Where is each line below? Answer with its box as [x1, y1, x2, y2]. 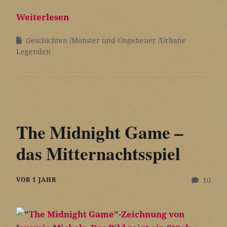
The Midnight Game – [16, 119, 183, 145]
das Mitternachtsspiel [16, 140, 180, 167]
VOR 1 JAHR [16, 175, 56, 184]
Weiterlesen [16, 11, 69, 23]
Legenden [16, 46, 51, 56]
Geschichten [26, 35, 67, 45]
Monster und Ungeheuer [71, 35, 156, 45]
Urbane [160, 35, 186, 45]
